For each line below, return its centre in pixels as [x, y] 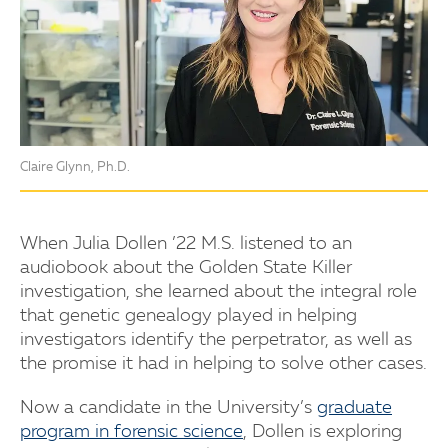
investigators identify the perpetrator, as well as [216, 339]
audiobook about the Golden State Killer [186, 267]
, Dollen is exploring [322, 431]
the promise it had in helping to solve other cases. [223, 363]
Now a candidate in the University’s [168, 407]
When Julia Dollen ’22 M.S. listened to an [186, 243]
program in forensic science [131, 431]
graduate [354, 407]
